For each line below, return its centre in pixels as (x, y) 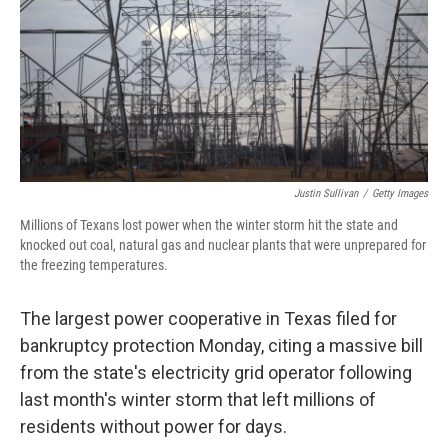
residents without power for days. (153, 426)
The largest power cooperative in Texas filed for (208, 318)
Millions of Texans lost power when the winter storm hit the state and (209, 225)
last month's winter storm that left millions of (198, 399)
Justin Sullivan (326, 193)
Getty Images (400, 193)
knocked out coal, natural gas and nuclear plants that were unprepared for (223, 245)
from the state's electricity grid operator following (216, 372)
